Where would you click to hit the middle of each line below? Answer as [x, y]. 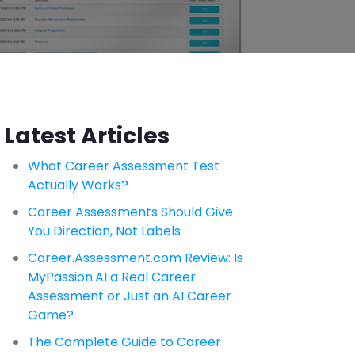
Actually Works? [78, 185]
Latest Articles [87, 136]
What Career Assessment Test [124, 166]
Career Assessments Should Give [130, 212]
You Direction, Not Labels [104, 231]
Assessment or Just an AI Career [130, 296]
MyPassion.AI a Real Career [112, 277]
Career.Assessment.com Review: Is [136, 258]
